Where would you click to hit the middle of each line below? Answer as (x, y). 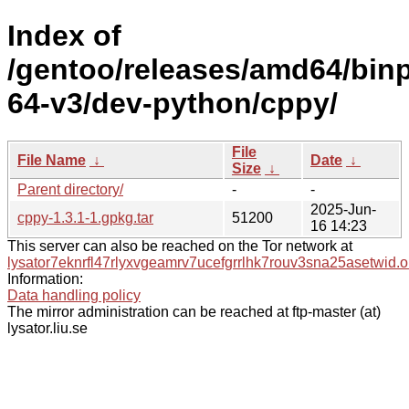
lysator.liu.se (47, 328)
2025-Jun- (343, 209)
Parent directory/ (70, 189)
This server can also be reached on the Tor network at (180, 246)
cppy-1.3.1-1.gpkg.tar (85, 217)
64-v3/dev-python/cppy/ (173, 104)
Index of (64, 36)
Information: (45, 278)
